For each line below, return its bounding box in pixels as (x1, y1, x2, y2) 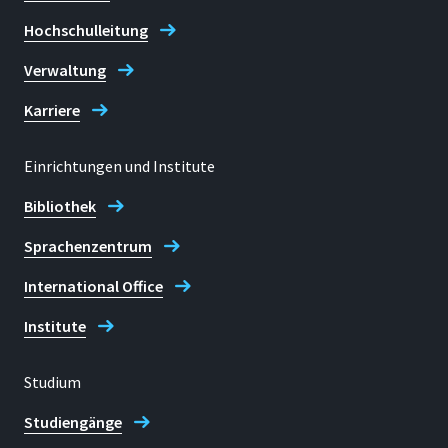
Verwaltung (24, 60, 106, 80)
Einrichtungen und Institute (24, 156, 215, 176)
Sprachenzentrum (24, 236, 152, 256)
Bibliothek (24, 196, 96, 216)
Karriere (24, 100, 80, 120)
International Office (24, 276, 163, 296)
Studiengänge (24, 412, 122, 432)
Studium (24, 372, 81, 392)
